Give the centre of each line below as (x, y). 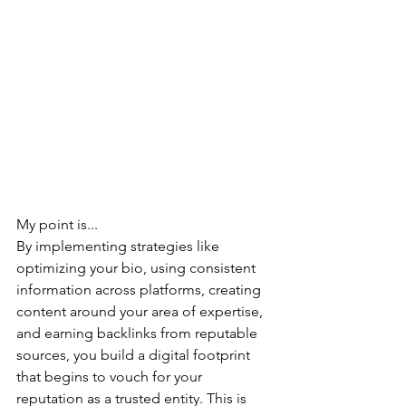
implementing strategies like (129, 246)
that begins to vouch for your (111, 377)
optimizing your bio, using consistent (138, 268)
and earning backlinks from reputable (139, 333)
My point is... (57, 225)
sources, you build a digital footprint (135, 355)
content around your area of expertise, (141, 312)
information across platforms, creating (140, 290)
